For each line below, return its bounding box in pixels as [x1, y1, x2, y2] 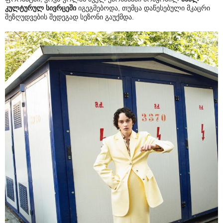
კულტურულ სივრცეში [5, 3, 76, 12]
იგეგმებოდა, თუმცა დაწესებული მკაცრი [76, 3, 210, 12]
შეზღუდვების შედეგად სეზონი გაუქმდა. [5, 12, 134, 21]
